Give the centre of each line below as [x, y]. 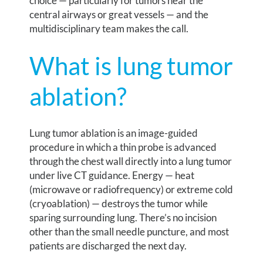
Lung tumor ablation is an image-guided [114, 133]
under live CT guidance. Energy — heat [112, 176]
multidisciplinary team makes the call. [109, 29]
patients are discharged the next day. [108, 246]
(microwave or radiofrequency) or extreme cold [131, 190]
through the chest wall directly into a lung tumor [131, 161]
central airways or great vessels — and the [119, 15]
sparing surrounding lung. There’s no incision [123, 218]
